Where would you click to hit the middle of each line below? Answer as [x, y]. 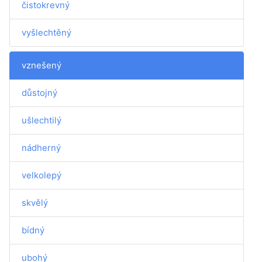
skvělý [35, 203]
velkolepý [42, 175]
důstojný [39, 93]
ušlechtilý [42, 120]
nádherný [41, 148]
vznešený [42, 65]
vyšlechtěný [46, 32]
